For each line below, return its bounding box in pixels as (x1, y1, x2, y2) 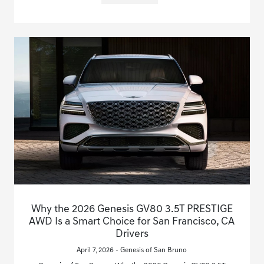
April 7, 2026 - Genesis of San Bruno (77, 246, 187, 254)
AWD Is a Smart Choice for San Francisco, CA (29, 216, 235, 227)
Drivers (115, 228, 148, 240)
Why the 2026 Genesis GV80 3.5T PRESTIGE (31, 203, 233, 215)
